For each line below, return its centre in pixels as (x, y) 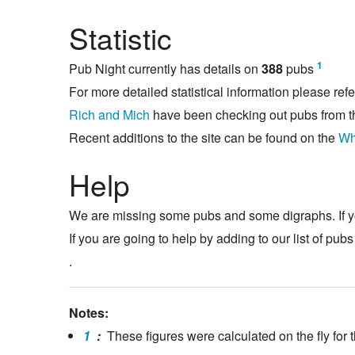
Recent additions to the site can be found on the (204, 138)
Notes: (89, 313)
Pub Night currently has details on (165, 69)
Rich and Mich (109, 115)
